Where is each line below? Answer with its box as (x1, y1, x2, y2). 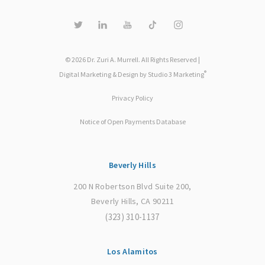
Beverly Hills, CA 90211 (91, 196, 174, 207)
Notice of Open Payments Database (79, 117, 186, 127)
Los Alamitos (107, 246, 158, 257)
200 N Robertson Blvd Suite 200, (73, 181, 192, 192)
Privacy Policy (112, 93, 153, 103)
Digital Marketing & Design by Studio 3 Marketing (59, 70, 204, 79)
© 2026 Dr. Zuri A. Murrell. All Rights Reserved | (65, 55, 200, 64)
